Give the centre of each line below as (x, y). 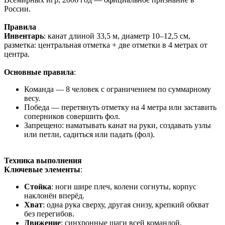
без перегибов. (49, 213)
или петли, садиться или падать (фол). (89, 134)
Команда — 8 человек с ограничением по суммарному (118, 89)
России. (17, 9)
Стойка (38, 186)
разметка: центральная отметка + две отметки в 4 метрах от (106, 45)
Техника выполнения (43, 160)
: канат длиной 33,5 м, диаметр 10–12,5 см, (117, 36)
